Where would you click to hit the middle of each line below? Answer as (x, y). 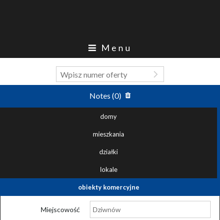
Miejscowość (60, 209)
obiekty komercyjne (109, 187)
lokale (109, 169)
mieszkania (109, 134)
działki (109, 151)
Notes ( (102, 96)
